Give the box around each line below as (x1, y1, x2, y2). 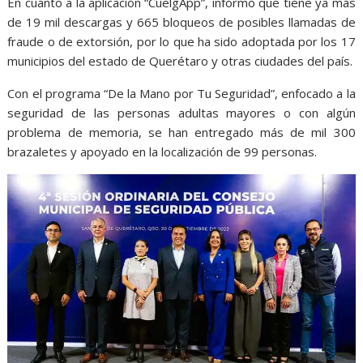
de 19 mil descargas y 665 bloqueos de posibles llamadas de (7, 13, 356, 30)
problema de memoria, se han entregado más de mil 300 (7, 123, 356, 140)
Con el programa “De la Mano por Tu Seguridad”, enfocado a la (7, 84, 356, 101)
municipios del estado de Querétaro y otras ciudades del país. (7, 52, 353, 69)
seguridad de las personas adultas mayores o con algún (7, 104, 356, 121)
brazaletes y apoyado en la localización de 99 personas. (7, 143, 318, 160)
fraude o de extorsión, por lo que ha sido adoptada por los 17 (7, 32, 356, 49)
